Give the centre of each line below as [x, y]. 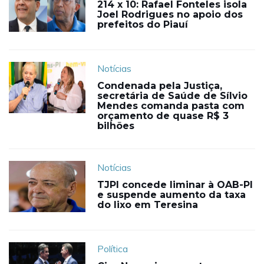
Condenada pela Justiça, [160, 85]
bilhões [116, 126]
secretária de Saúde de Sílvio [172, 95]
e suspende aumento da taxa [171, 194]
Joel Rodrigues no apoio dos [170, 14]
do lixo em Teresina [148, 204]
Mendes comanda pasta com [171, 105]
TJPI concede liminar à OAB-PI [175, 184]
